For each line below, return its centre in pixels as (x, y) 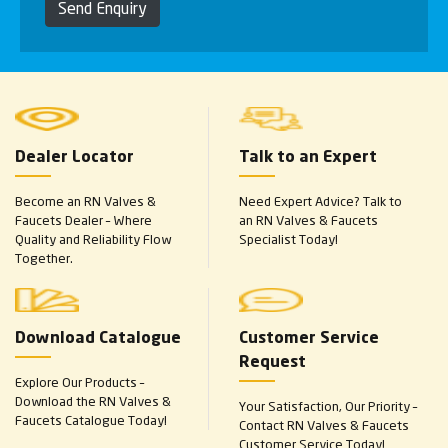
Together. (44, 257)
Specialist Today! (288, 238)
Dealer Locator (74, 157)
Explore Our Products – (79, 381)
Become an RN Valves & (85, 200)
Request (272, 362)
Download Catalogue (98, 338)
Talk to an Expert (308, 157)
